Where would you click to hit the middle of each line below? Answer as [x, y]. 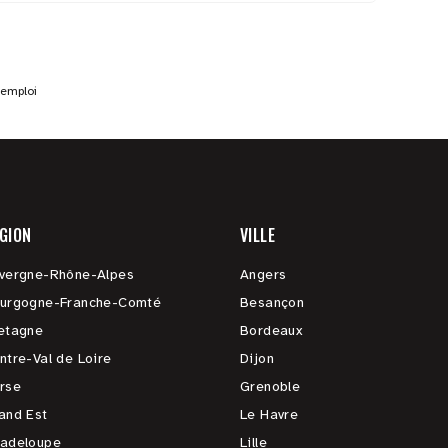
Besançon [272, 302]
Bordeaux [271, 330]
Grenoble [270, 386]
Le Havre [269, 414]
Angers [263, 274]
